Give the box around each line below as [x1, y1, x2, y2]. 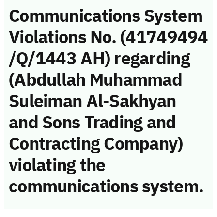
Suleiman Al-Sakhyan [9, 88, 176, 114]
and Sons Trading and [9, 109, 176, 136]
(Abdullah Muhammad [9, 66, 183, 93]
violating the [9, 152, 106, 178]
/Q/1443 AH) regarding [9, 45, 190, 72]
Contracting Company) [9, 130, 183, 157]
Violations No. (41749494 [9, 24, 208, 50]
